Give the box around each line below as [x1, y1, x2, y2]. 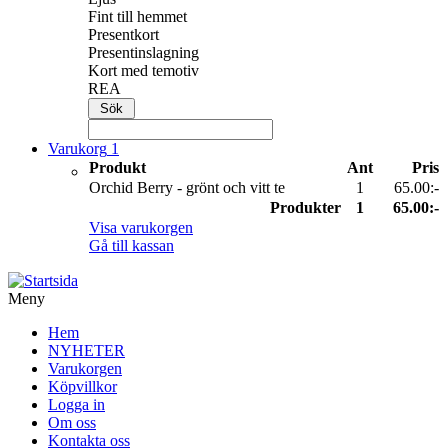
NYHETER [48, 342, 125, 359]
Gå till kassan [89, 237, 174, 254]
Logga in [48, 396, 105, 413]
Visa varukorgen [89, 219, 193, 236]
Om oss [48, 414, 96, 431]
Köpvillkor [48, 378, 117, 395]
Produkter [270, 199, 341, 216]
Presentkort [88, 26, 159, 43]
